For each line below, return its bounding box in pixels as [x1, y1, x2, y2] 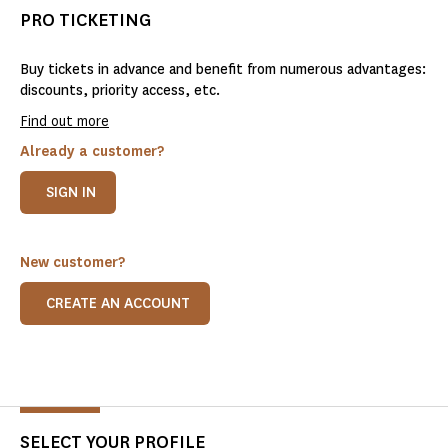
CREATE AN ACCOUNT [46, 294, 190, 314]
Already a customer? [20, 142, 164, 162]
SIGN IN [46, 183, 96, 203]
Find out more [20, 112, 109, 132]
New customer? [20, 253, 125, 273]
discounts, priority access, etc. [20, 81, 220, 101]
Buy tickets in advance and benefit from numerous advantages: [20, 60, 426, 80]
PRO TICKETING [20, 8, 151, 33]
